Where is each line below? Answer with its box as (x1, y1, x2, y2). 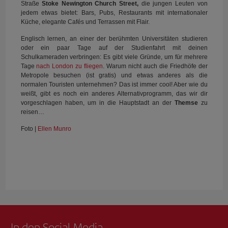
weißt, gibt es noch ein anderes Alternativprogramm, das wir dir (20, 90, 208, 97)
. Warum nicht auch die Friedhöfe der (103, 62, 208, 70)
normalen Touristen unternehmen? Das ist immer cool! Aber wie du (20, 80, 208, 88)
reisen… (20, 108, 44, 116)
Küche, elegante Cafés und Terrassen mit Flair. (20, 18, 150, 25)
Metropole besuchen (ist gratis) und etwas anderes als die (20, 71, 208, 79)
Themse (174, 99, 201, 106)
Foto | (20, 125, 38, 132)
